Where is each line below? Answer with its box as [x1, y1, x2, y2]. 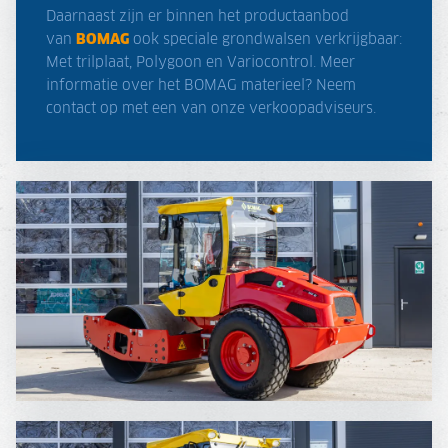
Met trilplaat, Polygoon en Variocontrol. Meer [46, 55, 355, 70]
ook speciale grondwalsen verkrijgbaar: [129, 32, 402, 47]
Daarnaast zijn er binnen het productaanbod [46, 9, 349, 24]
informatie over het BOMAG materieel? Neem [46, 78, 356, 93]
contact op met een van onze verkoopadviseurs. [46, 101, 376, 116]
